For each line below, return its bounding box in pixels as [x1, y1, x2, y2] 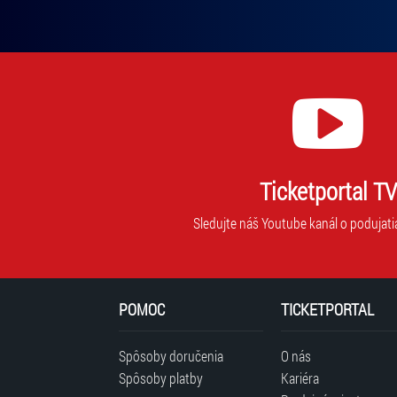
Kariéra [280, 368, 319, 387]
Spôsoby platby [119, 368, 204, 387]
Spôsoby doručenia [119, 346, 224, 365]
